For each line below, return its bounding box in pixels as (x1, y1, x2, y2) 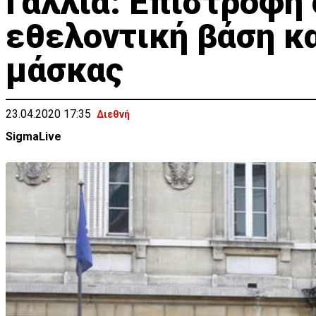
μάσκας (6, 50, 123, 90)
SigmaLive (6, 130, 61, 143)
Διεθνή (97, 109, 130, 120)
